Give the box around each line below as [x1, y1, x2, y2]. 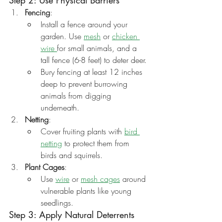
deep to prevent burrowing [41, 78, 130, 89]
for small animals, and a [57, 43, 139, 54]
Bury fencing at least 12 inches [41, 66, 145, 77]
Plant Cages [25, 162, 64, 172]
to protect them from [62, 138, 132, 149]
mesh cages [81, 173, 120, 184]
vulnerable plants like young [41, 185, 134, 196]
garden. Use [41, 31, 84, 42]
